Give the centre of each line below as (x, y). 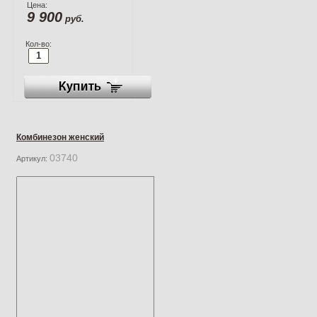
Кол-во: (38, 44)
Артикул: (33, 158)
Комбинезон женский (60, 137)
